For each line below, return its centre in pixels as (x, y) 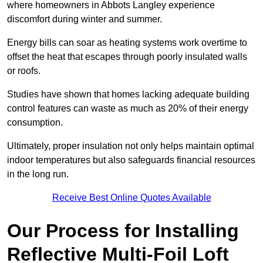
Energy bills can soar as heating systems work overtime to (127, 43)
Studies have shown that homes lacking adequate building (128, 95)
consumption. (35, 123)
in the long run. (38, 174)
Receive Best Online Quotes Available (131, 198)
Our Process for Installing (123, 231)
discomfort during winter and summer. (85, 19)
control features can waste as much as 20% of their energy (128, 109)
